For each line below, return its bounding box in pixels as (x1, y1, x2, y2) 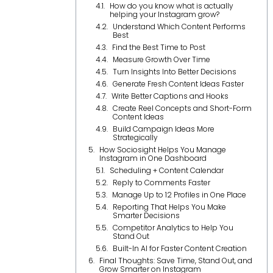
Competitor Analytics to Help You (112, 222, 233, 233)
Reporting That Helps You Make (112, 202, 226, 212)
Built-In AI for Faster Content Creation (112, 243, 247, 253)
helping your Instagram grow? (109, 9, 219, 19)
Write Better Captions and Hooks (111, 91, 229, 101)
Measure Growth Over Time (112, 54, 210, 65)
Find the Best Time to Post (112, 42, 205, 52)
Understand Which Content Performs (112, 21, 246, 32)
